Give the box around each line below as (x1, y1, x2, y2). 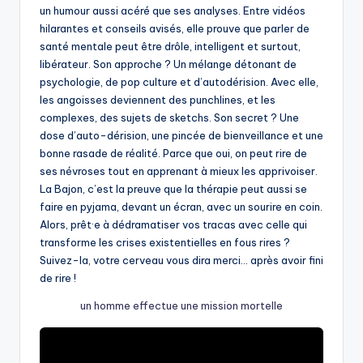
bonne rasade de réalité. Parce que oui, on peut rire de (40, 147, 307, 160)
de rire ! (40, 271, 76, 285)
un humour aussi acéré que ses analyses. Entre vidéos (40, 4, 305, 18)
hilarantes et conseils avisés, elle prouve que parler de (40, 22, 310, 36)
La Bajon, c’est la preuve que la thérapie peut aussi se (40, 182, 307, 196)
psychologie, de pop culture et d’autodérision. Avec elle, (40, 75, 318, 89)
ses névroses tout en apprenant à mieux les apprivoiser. (40, 164, 318, 178)
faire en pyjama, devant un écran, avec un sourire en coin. (40, 200, 322, 214)
